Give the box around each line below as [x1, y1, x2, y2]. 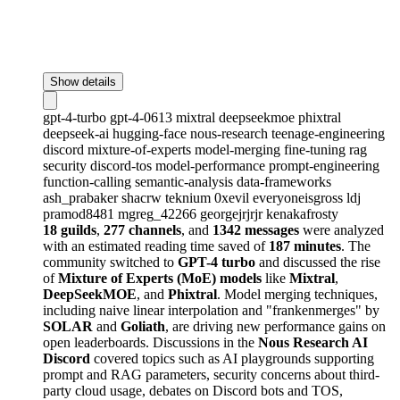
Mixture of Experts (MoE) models [58, 270, 262, 286]
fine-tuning [284, 141, 349, 157]
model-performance [155, 157, 269, 173]
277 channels [104, 221, 181, 237]
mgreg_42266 [118, 205, 200, 221]
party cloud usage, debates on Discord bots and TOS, [43, 382, 343, 398]
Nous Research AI [258, 334, 368, 350]
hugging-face [112, 125, 190, 141]
